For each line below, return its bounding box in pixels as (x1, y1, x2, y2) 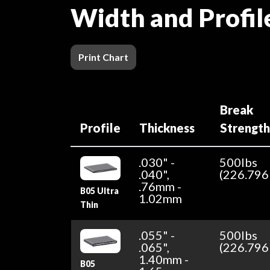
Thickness (139, 121, 195, 135)
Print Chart (78, 51, 128, 63)
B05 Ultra (80, 186, 119, 196)
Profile (80, 121, 121, 135)
